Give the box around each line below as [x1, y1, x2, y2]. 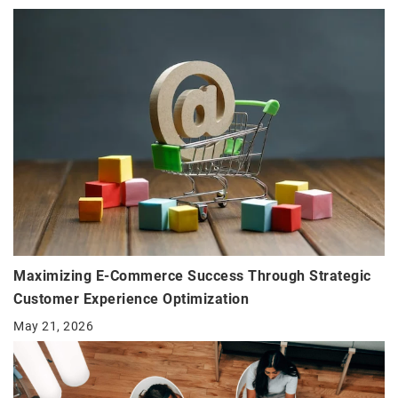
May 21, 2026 [13, 318, 93, 333]
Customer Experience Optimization [13, 290, 249, 307]
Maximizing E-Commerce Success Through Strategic [13, 267, 371, 284]
